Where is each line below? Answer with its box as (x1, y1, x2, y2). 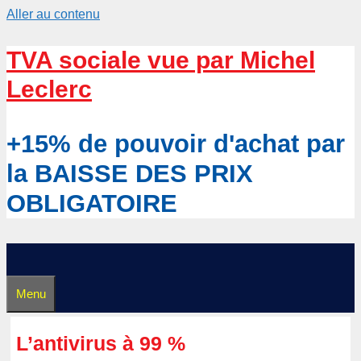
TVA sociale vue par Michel (6, 47, 315, 73)
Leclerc (6, 76, 92, 102)
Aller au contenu (6, 7, 100, 21)
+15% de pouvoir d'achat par (6, 130, 345, 158)
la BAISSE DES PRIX (6, 160, 253, 188)
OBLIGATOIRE (6, 189, 177, 218)
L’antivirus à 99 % (16, 331, 185, 355)
